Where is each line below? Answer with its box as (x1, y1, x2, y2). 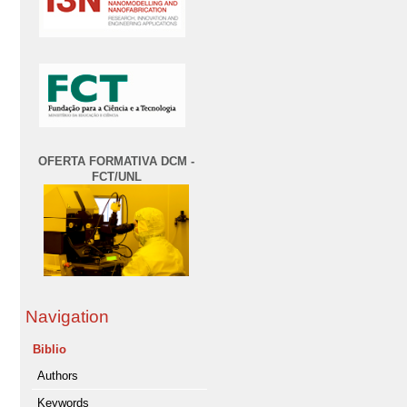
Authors (37, 369, 78, 383)
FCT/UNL (91, 169, 142, 184)
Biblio (33, 342, 66, 357)
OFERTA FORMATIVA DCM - (38, 154, 194, 168)
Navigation (25, 307, 109, 327)
